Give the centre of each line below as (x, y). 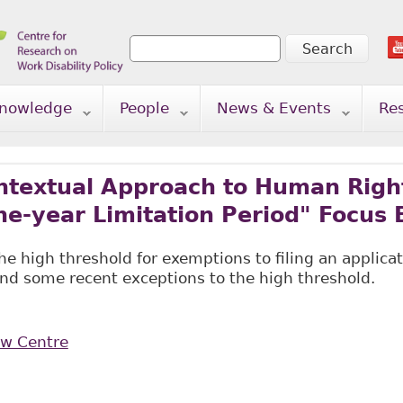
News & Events (273, 108)
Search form (192, 64)
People (144, 108)
